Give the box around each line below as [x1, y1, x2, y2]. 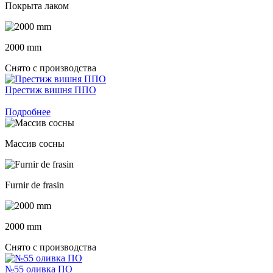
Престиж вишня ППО [5, 84, 96, 95]
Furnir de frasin [5, 179, 64, 190]
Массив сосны [5, 138, 65, 149]
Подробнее [5, 106, 51, 117]
